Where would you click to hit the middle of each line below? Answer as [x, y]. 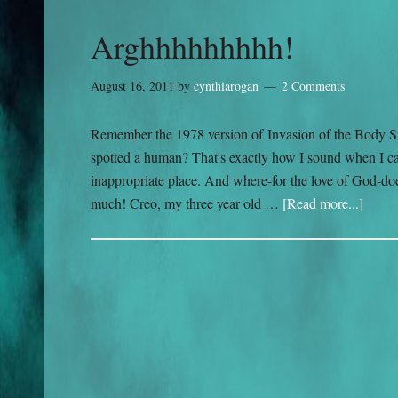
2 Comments [313, 86]
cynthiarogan [226, 86]
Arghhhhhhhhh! [192, 46]
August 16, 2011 [132, 86]
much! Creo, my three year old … [187, 203]
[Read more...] [323, 203]
